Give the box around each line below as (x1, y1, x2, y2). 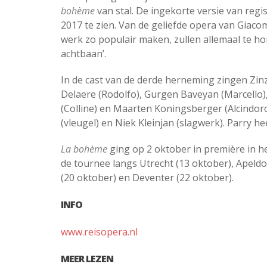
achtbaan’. (61, 46, 106, 60)
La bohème (61, 142, 107, 156)
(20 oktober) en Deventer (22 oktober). (61, 170, 234, 184)
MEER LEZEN (61, 252, 113, 266)
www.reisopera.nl (61, 225, 138, 239)
